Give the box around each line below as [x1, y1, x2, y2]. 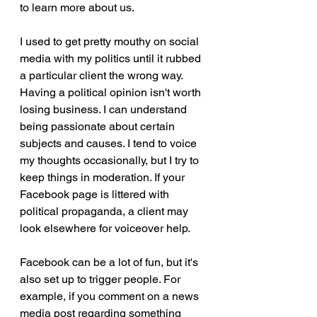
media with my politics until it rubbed [20, 52, 204, 66]
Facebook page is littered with [20, 188, 172, 202]
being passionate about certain [20, 120, 178, 134]
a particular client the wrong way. [20, 69, 185, 83]
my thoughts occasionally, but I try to [20, 154, 202, 168]
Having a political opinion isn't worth [20, 86, 204, 100]
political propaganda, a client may [20, 204, 191, 219]
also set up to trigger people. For [20, 272, 183, 287]
